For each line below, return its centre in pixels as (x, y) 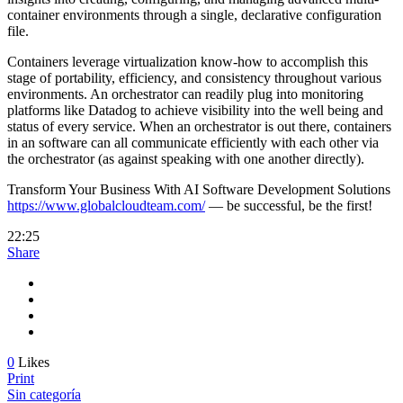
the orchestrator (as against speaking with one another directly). (186, 159)
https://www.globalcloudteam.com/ (106, 206)
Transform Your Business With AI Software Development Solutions (199, 190)
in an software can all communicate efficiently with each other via (193, 143)
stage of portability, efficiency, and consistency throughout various (194, 78)
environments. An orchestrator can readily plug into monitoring (185, 94)
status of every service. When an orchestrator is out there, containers (199, 127)
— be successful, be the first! (289, 206)
